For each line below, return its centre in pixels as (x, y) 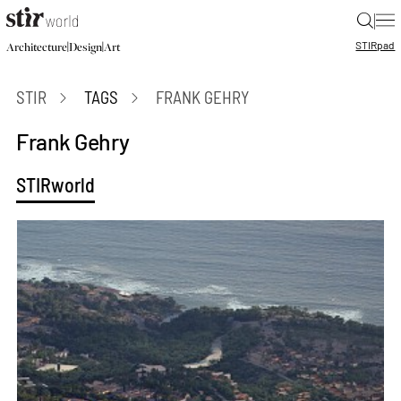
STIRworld (56, 185)
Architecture (36, 47)
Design (85, 47)
